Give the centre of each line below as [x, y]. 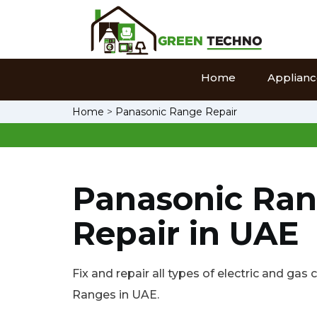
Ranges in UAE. [116, 295]
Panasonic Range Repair [176, 112]
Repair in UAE [186, 233]
